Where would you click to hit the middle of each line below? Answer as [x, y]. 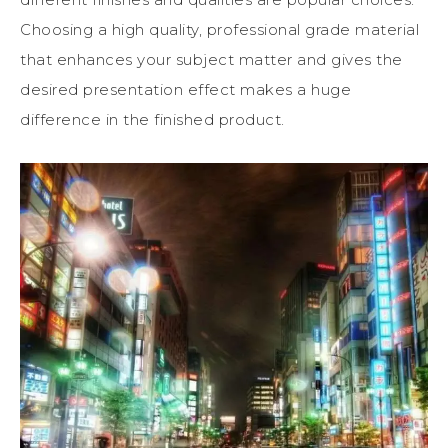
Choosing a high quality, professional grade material [219, 29]
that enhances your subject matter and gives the [211, 59]
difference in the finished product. [152, 119]
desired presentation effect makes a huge [185, 89]
